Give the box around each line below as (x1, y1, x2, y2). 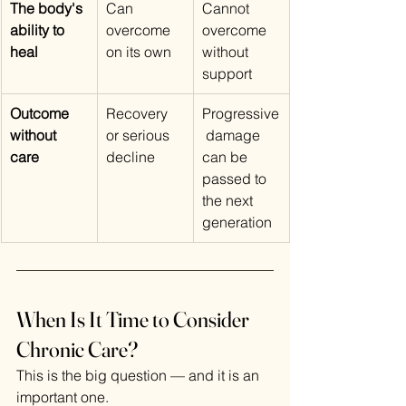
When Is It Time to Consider (16, 306, 253, 333)
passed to (202, 169, 270, 188)
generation (202, 213, 272, 232)
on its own (106, 43, 171, 62)
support (202, 64, 252, 83)
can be (202, 148, 251, 167)
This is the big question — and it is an (16, 366, 263, 385)
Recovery (106, 104, 171, 123)
